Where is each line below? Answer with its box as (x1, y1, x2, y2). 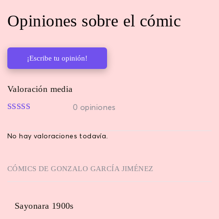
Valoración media (7, 84, 73, 94)
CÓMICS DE (7, 164, 51, 173)
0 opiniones (73, 103, 116, 111)
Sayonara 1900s (15, 200, 74, 211)
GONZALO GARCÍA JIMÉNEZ (51, 164, 153, 173)
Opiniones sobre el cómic (7, 11, 181, 30)
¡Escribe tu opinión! (27, 54, 88, 62)
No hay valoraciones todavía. (7, 132, 108, 140)
